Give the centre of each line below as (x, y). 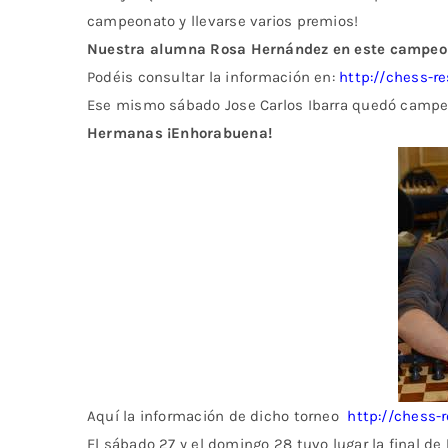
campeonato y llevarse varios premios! (223, 21)
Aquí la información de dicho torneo (217, 416)
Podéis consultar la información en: (211, 77)
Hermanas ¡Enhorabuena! (179, 133)
